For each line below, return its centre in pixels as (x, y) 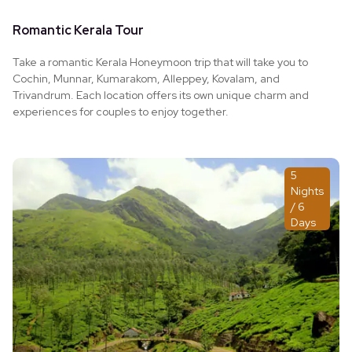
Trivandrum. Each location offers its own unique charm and (161, 95)
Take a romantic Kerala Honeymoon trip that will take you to (160, 62)
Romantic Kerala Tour (78, 30)
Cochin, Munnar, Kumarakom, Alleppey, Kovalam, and (146, 78)
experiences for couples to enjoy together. (121, 111)
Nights (307, 191)
